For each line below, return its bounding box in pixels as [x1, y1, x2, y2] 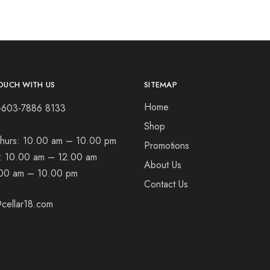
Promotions [144, 139, 189, 152]
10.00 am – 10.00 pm [23, 134, 116, 148]
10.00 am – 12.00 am [5, 150, 97, 164]
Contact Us [144, 177, 188, 191]
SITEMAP [144, 79, 177, 90]
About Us [144, 158, 181, 172]
